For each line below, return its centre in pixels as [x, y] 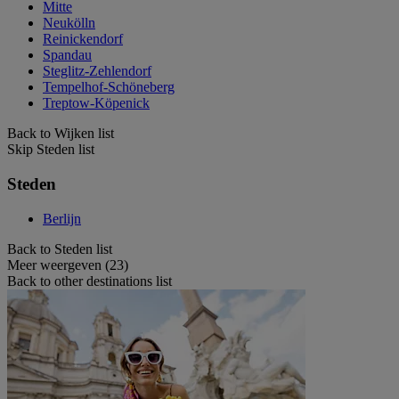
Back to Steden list [60, 248]
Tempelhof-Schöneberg [109, 87]
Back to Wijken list [61, 134]
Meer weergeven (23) [68, 265]
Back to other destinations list [90, 281]
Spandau [67, 55]
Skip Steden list [51, 150]
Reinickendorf [83, 39]
